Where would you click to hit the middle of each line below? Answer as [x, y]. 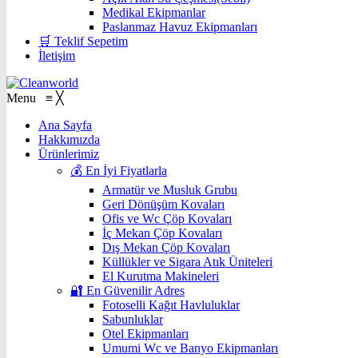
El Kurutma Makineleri [161, 276]
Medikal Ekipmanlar [154, 12]
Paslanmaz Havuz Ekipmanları [180, 27]
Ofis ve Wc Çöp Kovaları [167, 219]
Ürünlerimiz [69, 154]
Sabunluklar [133, 319]
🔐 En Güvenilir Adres [127, 290]
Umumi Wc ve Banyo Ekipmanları [190, 348]
